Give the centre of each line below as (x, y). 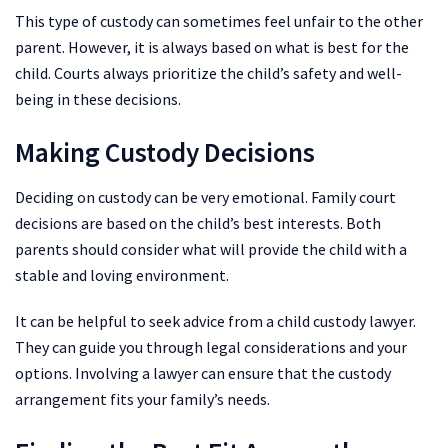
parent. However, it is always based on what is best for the (212, 46)
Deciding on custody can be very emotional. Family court (205, 196)
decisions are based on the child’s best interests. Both (198, 222)
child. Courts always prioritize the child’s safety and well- (208, 72)
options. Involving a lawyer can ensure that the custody (203, 372)
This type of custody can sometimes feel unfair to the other (219, 20)
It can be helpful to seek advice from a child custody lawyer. (215, 320)
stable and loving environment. (122, 274)
